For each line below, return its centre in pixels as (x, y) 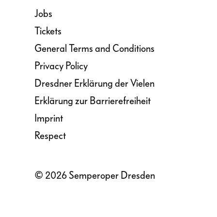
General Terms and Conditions (94, 48)
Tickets (48, 31)
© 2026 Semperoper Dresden (95, 175)
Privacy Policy (61, 66)
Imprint (49, 118)
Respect (50, 135)
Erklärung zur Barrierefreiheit (93, 101)
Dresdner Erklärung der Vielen (94, 83)
